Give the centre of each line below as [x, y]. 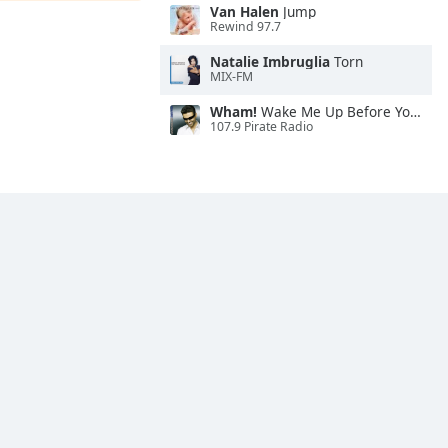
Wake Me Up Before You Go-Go [333, 111]
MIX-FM [231, 77]
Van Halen [244, 11]
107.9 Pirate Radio [261, 127]
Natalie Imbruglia [270, 61]
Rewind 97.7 [245, 27]
